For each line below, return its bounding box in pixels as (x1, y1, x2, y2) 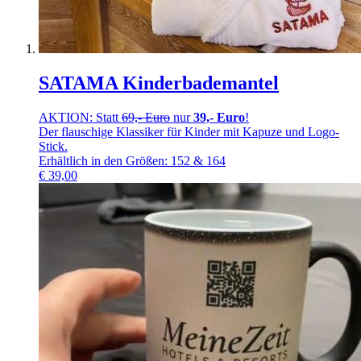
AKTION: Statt (39, 110, 122, 125)
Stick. (39, 139, 68, 154)
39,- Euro (193, 110, 245, 125)
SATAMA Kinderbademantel (39, 73, 279, 94)
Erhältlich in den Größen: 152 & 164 (39, 154, 226, 168)
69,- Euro (122, 110, 170, 125)
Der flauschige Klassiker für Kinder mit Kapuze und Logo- (39, 125, 339, 139)
